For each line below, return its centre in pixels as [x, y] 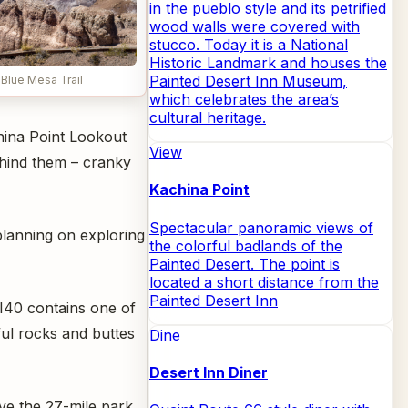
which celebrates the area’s [244, 99]
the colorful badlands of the [246, 245]
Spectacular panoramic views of [261, 227]
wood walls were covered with [255, 26]
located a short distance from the [264, 282]
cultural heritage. [208, 117]
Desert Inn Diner [209, 372]
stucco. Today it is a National [249, 44]
